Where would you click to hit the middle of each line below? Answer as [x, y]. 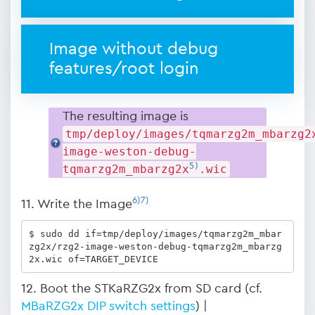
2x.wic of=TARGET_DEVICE [93, 259]
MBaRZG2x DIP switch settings [108, 306]
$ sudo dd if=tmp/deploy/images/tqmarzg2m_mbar [155, 233]
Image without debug [134, 49]
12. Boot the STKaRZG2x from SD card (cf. [142, 288]
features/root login [124, 69]
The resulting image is [125, 116]
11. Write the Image [77, 204]
